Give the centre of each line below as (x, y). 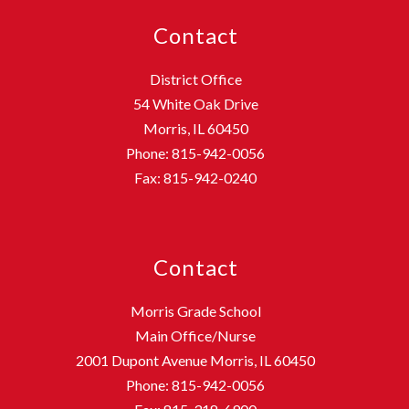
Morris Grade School (195, 310)
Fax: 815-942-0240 (195, 177)
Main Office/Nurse (195, 335)
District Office (195, 79)
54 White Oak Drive (195, 103)
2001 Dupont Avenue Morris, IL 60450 (195, 360)
